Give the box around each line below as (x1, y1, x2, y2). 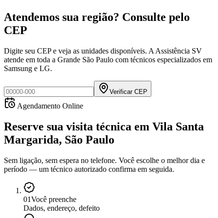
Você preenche (31, 195, 76, 204)
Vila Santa (152, 120, 204, 133)
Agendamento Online (16, 102, 83, 110)
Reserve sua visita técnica (4, 120, 131, 133)
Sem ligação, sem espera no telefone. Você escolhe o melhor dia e (4, 156, 205, 165)
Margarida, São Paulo (4, 133, 114, 146)
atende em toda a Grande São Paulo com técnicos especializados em (4, 55, 212, 64)
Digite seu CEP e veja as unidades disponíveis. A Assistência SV (4, 47, 202, 55)
